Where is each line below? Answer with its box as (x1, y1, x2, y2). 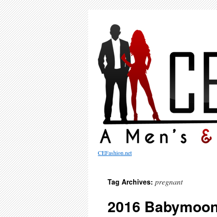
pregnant (155, 176, 183, 186)
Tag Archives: (108, 177, 155, 186)
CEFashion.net (98, 149, 132, 156)
